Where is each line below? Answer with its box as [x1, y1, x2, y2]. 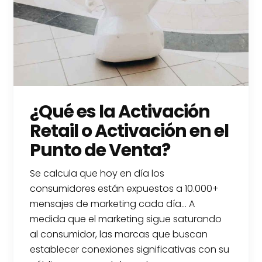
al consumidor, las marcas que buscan [30, 227, 208, 242]
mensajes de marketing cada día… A [30, 197, 195, 211]
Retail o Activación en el [30, 119, 229, 144]
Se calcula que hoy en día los [30, 167, 165, 181]
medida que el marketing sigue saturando [30, 212, 222, 226]
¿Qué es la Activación [30, 99, 211, 125]
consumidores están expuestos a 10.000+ [30, 182, 219, 196]
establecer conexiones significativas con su [30, 243, 230, 257]
